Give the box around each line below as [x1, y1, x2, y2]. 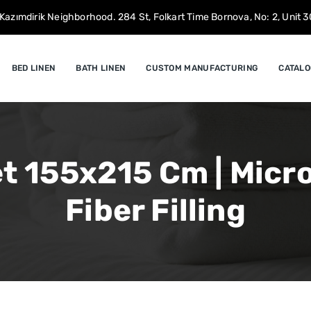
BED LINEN [11, 63, 56, 73]
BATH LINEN [76, 63, 126, 73]
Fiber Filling [65, 192, 246, 228]
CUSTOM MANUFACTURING [146, 63, 258, 73]
